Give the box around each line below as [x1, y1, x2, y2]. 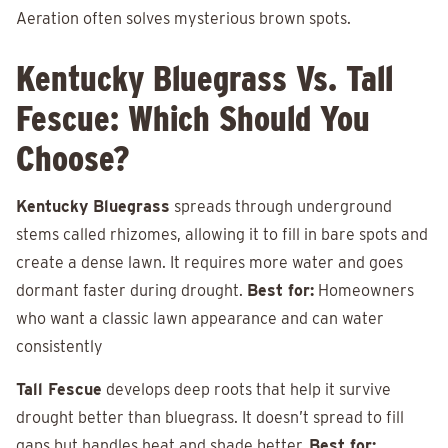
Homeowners [314, 281, 414, 301]
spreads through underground [170, 197, 392, 217]
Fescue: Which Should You [16, 97, 370, 140]
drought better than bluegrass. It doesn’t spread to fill [16, 408, 404, 428]
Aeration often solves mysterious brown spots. [16, 9, 351, 29]
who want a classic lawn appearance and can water [16, 309, 384, 329]
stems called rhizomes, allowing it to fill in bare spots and [16, 225, 428, 245]
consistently [16, 337, 103, 357]
